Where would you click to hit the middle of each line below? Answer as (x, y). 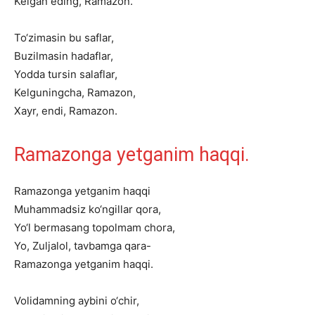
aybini (93, 301)
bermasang (62, 227)
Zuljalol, (52, 246)
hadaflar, (92, 56)
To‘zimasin (40, 38)
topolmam (117, 227)
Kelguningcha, (49, 92)
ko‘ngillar (111, 209)
